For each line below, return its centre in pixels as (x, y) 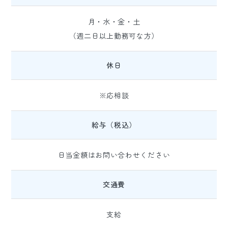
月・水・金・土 (114, 21)
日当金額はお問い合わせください (114, 155)
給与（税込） (114, 125)
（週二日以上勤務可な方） (114, 36)
